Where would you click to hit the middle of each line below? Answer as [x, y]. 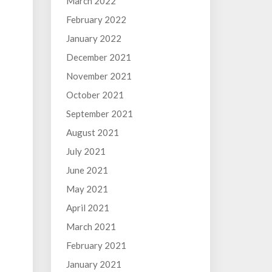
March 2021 [91, 226]
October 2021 [95, 95]
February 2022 [96, 19]
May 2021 [87, 189]
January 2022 [93, 38]
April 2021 [87, 208]
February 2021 [96, 245]
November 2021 [99, 76]
